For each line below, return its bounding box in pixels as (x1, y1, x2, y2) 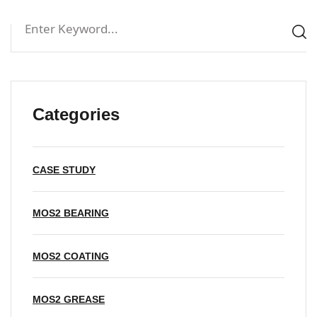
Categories (33, 104, 120, 124)
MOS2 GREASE (33, 293, 105, 305)
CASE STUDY (33, 163, 96, 175)
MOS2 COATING (33, 250, 109, 262)
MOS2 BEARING (33, 207, 109, 219)
